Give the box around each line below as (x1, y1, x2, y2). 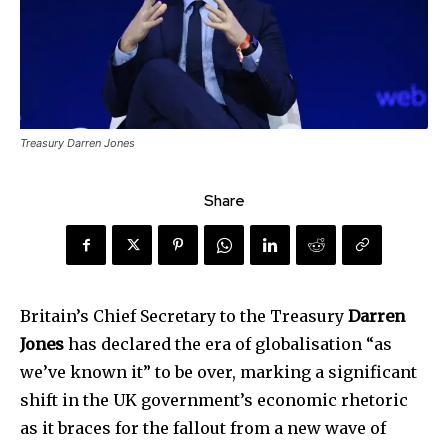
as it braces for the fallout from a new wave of (20, 418, 386, 439)
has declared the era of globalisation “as (64, 334, 392, 355)
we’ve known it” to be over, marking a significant (20, 362, 417, 383)
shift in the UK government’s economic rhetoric (20, 390, 408, 411)
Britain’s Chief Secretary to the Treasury (20, 306, 348, 327)
